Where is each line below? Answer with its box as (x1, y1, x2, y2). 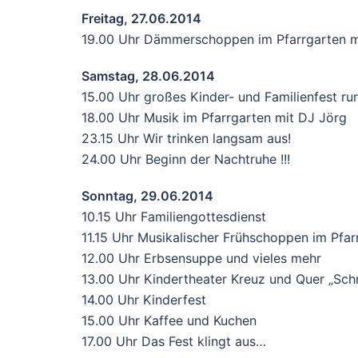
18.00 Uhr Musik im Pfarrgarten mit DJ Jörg (82, 109, 347, 125)
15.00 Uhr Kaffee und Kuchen (82, 312, 257, 328)
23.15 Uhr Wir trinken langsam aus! (82, 130, 291, 146)
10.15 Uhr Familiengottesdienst (82, 209, 266, 225)
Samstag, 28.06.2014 (82, 68, 215, 84)
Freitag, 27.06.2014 (82, 10, 201, 26)
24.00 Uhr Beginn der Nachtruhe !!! (82, 151, 290, 167)
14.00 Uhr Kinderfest (82, 292, 206, 308)
